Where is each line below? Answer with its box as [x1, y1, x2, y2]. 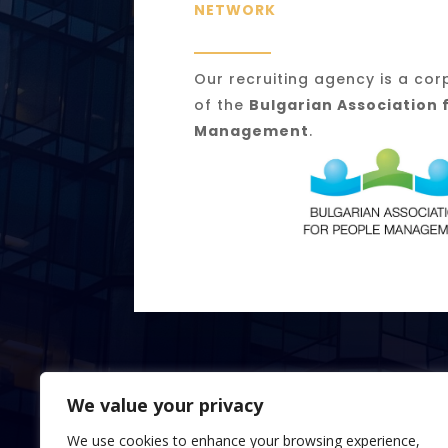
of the [194, 95, 250, 116]
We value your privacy [67, 393, 263, 417]
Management [194, 121, 310, 142]
